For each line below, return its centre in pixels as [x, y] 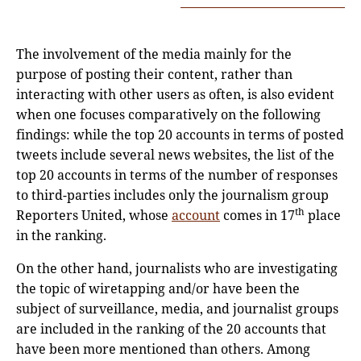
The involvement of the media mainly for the [154, 54]
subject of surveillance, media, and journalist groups [177, 309]
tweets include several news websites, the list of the [175, 155]
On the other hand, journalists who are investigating [177, 269]
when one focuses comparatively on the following [168, 115]
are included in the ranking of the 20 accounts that [171, 329]
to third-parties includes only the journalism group [172, 195]
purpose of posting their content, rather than [154, 75]
